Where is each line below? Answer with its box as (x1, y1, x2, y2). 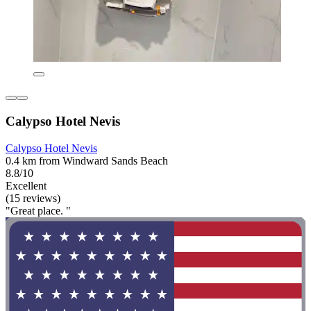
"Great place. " (6, 204, 71, 217)
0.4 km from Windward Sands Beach (6, 154, 168, 167)
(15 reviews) (6, 192, 60, 204)
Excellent (6, 179, 47, 192)
